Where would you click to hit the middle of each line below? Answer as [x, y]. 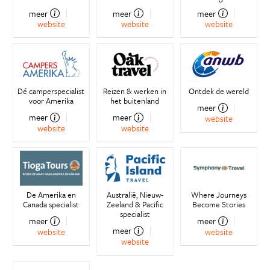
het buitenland [135, 101]
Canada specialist [51, 205]
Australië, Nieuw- [135, 195]
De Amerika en [51, 195]
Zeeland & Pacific [135, 205]
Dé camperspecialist [51, 91]
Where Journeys [219, 195]
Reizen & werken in [135, 91]
